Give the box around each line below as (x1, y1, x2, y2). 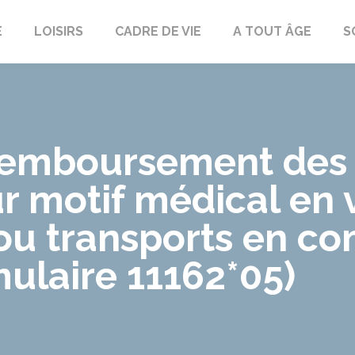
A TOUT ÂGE (232, 24, 311, 39)
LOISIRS (33, 24, 83, 39)
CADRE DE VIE (114, 24, 201, 39)
